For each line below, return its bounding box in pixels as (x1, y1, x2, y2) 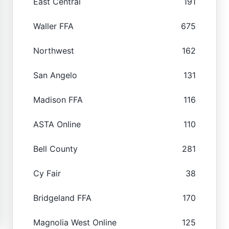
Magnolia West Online (33, 217, 117, 227)
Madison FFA (33, 94, 83, 105)
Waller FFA (33, 20, 74, 31)
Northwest (33, 45, 74, 56)
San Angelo (33, 70, 77, 80)
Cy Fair (33, 168, 61, 178)
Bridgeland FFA (33, 192, 91, 203)
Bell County (33, 143, 78, 154)
